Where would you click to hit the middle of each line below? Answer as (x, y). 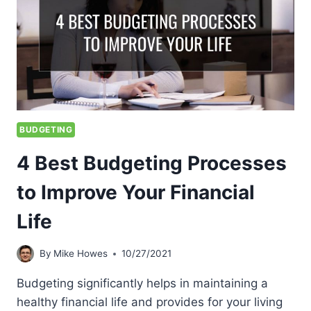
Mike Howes (81, 254)
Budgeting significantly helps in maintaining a (142, 284)
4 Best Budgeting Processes (152, 163)
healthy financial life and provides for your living (150, 302)
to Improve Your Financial (136, 192)
